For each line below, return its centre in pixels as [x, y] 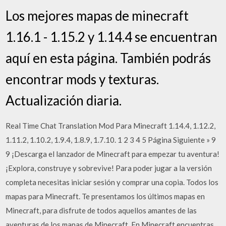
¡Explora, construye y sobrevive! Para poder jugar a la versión [109, 168]
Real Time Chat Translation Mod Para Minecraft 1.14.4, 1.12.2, [111, 126]
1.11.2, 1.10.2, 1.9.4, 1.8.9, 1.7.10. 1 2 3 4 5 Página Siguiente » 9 [111, 140]
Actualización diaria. [64, 100]
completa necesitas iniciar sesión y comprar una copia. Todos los [112, 182]
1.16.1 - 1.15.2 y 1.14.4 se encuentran [112, 37]
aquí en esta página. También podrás [108, 58]
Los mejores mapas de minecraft [97, 16]
